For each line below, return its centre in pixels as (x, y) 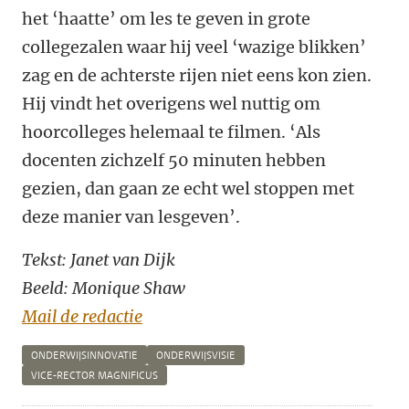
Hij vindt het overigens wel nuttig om (171, 104)
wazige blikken (299, 47)
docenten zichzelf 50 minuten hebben (174, 161)
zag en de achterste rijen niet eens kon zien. (197, 76)
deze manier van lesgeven (126, 217)
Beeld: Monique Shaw (104, 288)
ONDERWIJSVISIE (196, 356)
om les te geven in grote (215, 19)
